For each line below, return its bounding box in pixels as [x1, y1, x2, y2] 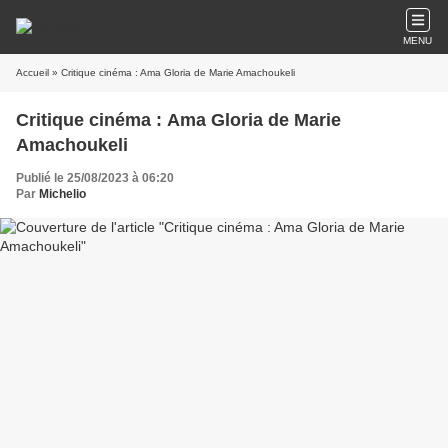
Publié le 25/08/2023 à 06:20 [16, 171, 174, 185]
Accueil [16, 67, 49, 78]
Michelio [39, 187, 86, 201]
